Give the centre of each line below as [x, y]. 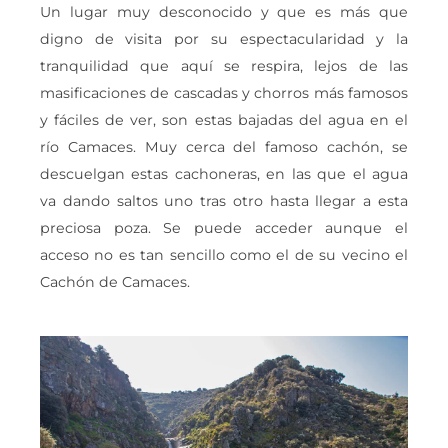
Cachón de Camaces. [115, 281]
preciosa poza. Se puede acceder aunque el [224, 227]
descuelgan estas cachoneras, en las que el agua [224, 173]
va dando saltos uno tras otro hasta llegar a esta [224, 200]
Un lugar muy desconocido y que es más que [224, 11]
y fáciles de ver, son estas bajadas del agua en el [224, 119]
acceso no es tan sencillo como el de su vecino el [224, 254]
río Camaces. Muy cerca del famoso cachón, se [224, 146]
